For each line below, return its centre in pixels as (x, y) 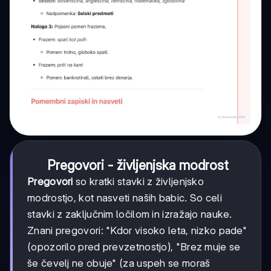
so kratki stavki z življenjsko (139, 181)
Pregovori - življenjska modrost (138, 165)
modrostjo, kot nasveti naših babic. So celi (125, 198)
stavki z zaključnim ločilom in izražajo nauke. (130, 214)
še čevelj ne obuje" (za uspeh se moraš (119, 263)
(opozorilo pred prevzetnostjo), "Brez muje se (134, 247)
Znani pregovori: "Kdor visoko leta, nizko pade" (137, 230)
